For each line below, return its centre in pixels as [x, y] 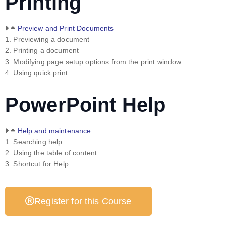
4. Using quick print [36, 72]
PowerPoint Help [86, 105]
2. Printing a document [42, 50]
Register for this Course [83, 201]
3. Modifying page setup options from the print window [93, 61]
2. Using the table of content [51, 153]
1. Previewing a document [47, 39]
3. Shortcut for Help [37, 164]
